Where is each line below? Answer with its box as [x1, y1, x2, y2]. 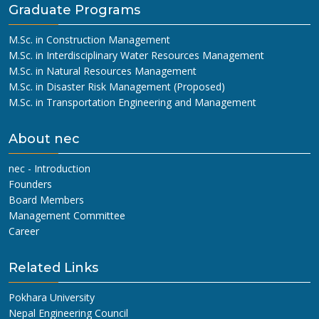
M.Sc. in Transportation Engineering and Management [9, 95, 256, 110]
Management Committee [9, 209, 125, 223]
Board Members [9, 193, 84, 207]
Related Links [9, 260, 98, 276]
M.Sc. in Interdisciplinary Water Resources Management [9, 48, 264, 63]
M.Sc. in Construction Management [9, 33, 170, 47]
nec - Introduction [9, 162, 90, 176]
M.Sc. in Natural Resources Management [9, 64, 197, 78]
